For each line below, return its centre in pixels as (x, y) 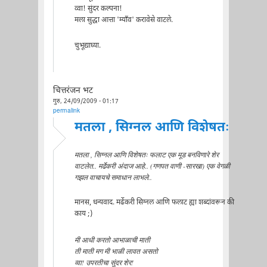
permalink (66, 111)
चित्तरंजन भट (73, 91)
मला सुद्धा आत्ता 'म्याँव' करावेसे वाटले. (123, 20)
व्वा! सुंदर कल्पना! (98, 9)
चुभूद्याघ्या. (87, 46)
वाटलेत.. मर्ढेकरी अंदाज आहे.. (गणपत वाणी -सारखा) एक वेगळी (152, 165)
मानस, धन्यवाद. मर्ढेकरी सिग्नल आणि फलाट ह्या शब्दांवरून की (154, 202)
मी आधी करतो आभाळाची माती (112, 239)
